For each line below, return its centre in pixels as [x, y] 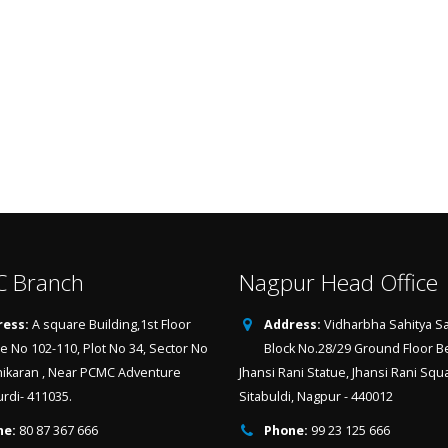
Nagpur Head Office [338, 282]
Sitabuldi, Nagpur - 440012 [316, 396]
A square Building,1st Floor [111, 324]
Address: [292, 324]
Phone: [286, 430]
